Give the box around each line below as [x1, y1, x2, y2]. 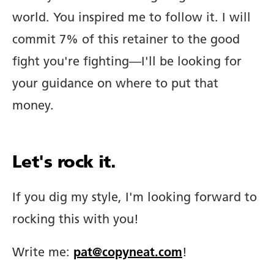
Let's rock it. [12, 154, 116, 172]
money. [12, 100, 54, 113]
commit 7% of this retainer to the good [12, 34, 240, 46]
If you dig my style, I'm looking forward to [12, 191, 257, 204]
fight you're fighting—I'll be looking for [12, 56, 242, 68]
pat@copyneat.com [73, 246, 182, 259]
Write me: [12, 246, 73, 259]
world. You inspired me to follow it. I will [12, 12, 251, 24]
